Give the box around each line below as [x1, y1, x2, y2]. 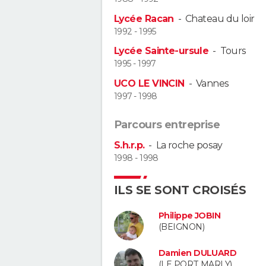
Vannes [195, 77, 229, 89]
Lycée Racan [114, 12, 174, 24]
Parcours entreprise [114, 118, 220, 131]
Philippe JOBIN [159, 210, 221, 221]
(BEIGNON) [159, 221, 204, 232]
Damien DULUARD [159, 248, 237, 259]
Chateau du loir [185, 12, 255, 24]
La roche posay [156, 139, 223, 151]
